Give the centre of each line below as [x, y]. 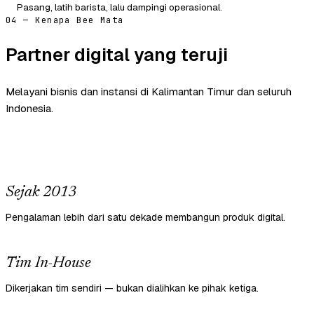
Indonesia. [29, 109]
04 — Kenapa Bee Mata [65, 21]
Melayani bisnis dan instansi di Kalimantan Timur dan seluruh [149, 92]
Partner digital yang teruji [117, 55]
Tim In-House [48, 264]
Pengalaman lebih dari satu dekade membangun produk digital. [145, 218]
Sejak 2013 [41, 193]
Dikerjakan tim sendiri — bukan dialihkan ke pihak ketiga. [132, 288]
